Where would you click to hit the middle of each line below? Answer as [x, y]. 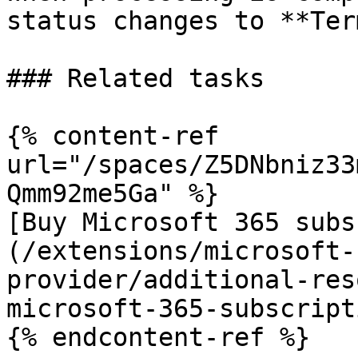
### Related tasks [135, 78]
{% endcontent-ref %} [158, 337]
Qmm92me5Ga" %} [113, 193]
